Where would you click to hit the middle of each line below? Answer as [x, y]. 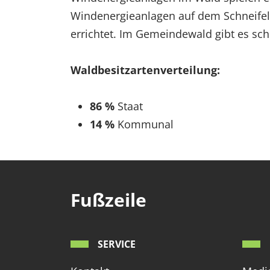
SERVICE [117, 244]
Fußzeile [108, 200]
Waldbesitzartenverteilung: [145, 70]
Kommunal [146, 124]
